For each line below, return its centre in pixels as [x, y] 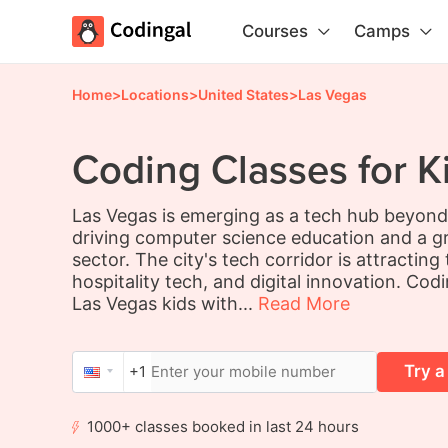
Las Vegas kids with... [162, 303]
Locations [155, 94]
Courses [275, 31]
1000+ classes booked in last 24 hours [222, 426]
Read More [304, 303]
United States [243, 94]
